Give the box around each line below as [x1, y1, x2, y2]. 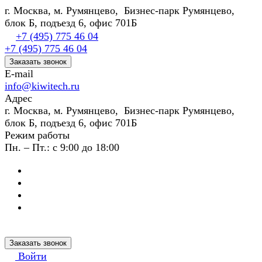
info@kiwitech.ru [5, 80, 80, 92]
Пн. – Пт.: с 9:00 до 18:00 [5, 142, 119, 153]
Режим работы [5, 129, 70, 141]
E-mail [5, 68, 33, 80]
